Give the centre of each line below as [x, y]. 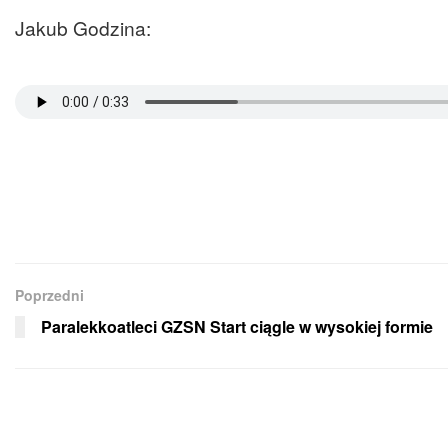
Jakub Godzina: [83, 28]
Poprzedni [49, 295]
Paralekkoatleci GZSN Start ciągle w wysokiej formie [237, 327]
